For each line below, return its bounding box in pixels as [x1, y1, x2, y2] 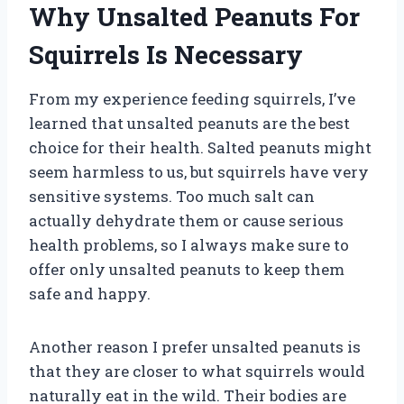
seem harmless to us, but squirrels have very [29, 161, 369, 182]
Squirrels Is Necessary [29, 37, 303, 71]
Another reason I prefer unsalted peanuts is [29, 335, 361, 357]
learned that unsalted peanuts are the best [29, 112, 350, 133]
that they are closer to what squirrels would [29, 360, 365, 381]
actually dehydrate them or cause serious [29, 209, 344, 231]
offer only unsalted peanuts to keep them [29, 258, 344, 280]
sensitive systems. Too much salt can [29, 185, 315, 207]
